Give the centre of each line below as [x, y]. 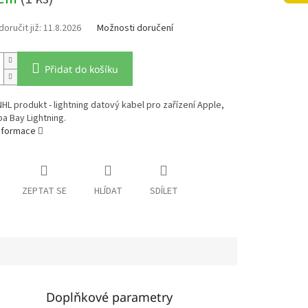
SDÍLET [164, 191]
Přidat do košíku [81, 69]
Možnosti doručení [135, 29]
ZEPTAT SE [44, 191]
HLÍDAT [108, 191]
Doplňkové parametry [110, 297]
